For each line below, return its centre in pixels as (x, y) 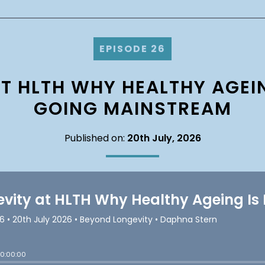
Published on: (96, 138)
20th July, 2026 (164, 138)
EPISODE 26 (132, 49)
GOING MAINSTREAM (132, 109)
